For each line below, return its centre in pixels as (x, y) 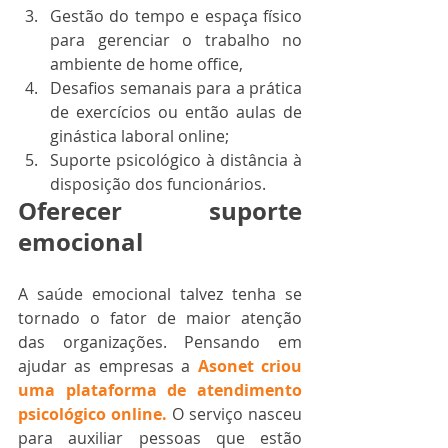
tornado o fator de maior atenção (160, 318)
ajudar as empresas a (108, 366)
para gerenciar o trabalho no (176, 40)
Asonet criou (250, 366)
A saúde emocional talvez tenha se (160, 294)
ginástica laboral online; (139, 136)
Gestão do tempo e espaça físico (176, 16)
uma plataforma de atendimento (160, 390)
